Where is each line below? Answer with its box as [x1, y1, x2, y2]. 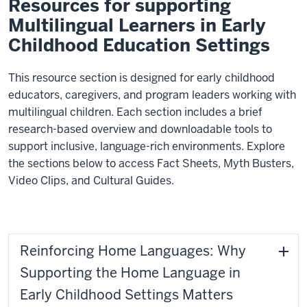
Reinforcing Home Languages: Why [20, 242, 246, 260]
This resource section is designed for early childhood [8, 71, 275, 86]
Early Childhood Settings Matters [20, 286, 233, 304]
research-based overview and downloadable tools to [8, 122, 272, 137]
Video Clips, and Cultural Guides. [8, 173, 174, 188]
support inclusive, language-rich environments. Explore [8, 139, 285, 154]
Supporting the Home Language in [20, 264, 241, 282]
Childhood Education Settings [8, 34, 270, 58]
